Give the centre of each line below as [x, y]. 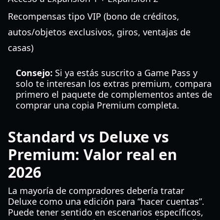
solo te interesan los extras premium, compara [114, 83]
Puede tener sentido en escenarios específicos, [106, 212]
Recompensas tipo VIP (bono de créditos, [94, 16]
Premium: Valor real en [93, 154]
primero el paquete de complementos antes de [114, 94]
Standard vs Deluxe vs [88, 137]
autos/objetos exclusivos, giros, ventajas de [99, 32]
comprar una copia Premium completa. [97, 105]
